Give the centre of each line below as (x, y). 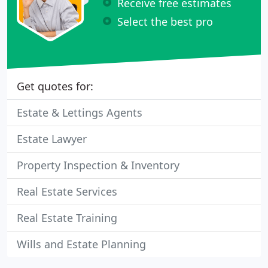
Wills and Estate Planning (81, 244)
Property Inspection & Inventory (98, 165)
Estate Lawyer (52, 139)
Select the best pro (165, 21)
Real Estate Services (67, 191)
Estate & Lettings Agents (80, 112)
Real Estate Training (67, 218)
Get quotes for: (55, 86)
